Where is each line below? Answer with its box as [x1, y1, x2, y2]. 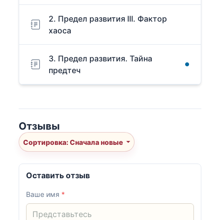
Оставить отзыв [26, 170, 90, 181]
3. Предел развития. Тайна [49, 54, 152, 64]
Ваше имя [26, 190, 62, 199]
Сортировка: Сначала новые [70, 137, 124, 146]
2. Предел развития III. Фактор [49, 14, 167, 24]
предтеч [49, 65, 81, 76]
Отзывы [19, 120, 60, 133]
